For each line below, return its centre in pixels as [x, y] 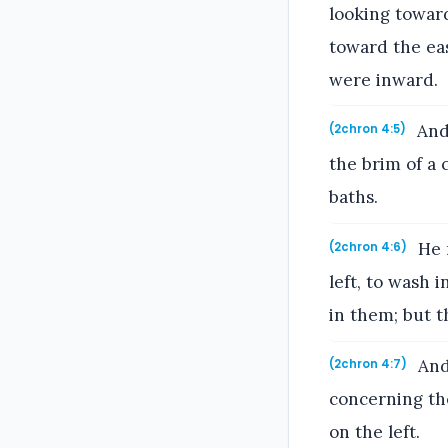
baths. [353, 197]
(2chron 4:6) [368, 246]
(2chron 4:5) [367, 129]
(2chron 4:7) [368, 364]
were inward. [383, 79]
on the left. [374, 432]
